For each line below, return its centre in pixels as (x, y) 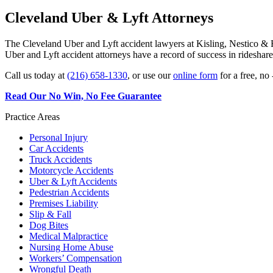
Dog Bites (49, 225)
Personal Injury (58, 137)
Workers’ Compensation (76, 258)
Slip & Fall (50, 214)
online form (195, 75)
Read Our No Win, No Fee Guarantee (83, 96)
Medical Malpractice (69, 236)
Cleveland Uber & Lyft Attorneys (109, 17)
